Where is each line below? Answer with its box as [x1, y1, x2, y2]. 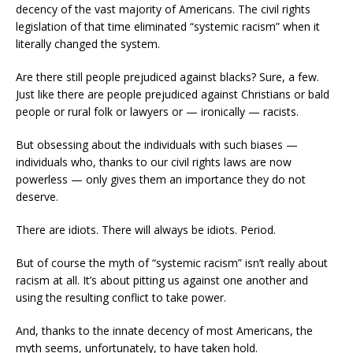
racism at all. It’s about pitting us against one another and [16, 272, 308, 288]
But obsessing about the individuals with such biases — [16, 136, 298, 152]
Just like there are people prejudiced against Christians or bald [16, 86, 329, 102]
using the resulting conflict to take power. [16, 289, 226, 305]
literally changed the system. [16, 35, 160, 51]
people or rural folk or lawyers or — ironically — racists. [16, 103, 299, 119]
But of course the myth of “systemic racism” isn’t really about [16, 255, 328, 270]
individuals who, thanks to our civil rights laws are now [16, 154, 292, 169]
